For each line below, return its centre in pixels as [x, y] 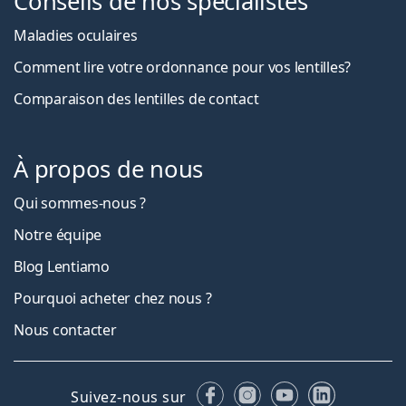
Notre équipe [58, 234]
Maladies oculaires [76, 35]
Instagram [297, 390]
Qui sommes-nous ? [80, 203]
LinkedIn [365, 390]
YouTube [328, 390]
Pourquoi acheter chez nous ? [113, 298]
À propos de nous [109, 169]
